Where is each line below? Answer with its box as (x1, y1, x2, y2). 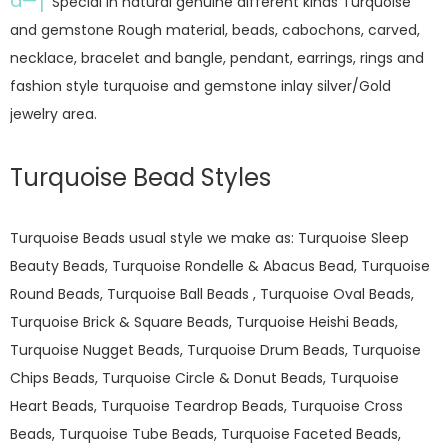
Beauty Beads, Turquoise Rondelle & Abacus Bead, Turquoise (10, 256, 430, 276)
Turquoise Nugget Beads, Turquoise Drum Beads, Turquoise (10, 340, 421, 360)
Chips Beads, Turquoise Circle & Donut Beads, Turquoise (10, 368, 399, 388)
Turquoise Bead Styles (10, 161, 271, 194)
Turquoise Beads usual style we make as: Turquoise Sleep (10, 228, 409, 248)
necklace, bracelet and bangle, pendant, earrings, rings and (10, 48, 424, 68)
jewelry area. (10, 104, 101, 124)
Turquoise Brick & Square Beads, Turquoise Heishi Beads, (10, 312, 398, 332)
